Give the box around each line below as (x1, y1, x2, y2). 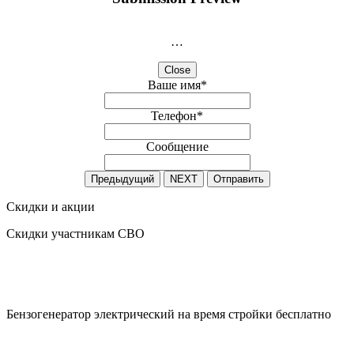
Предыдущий (90, 172, 154, 185)
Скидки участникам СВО (6, 226, 145, 240)
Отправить (213, 172, 264, 185)
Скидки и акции (6, 199, 95, 213)
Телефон (151, 108, 197, 122)
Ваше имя (147, 77, 201, 92)
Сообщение (145, 139, 209, 153)
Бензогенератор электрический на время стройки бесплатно (6, 307, 331, 321)
